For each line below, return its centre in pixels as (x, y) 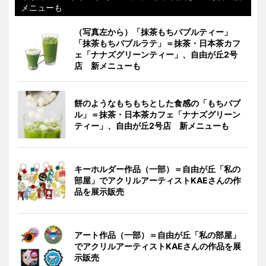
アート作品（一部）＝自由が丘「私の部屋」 (157, 235)
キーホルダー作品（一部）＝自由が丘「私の (157, 169)
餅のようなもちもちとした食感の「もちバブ (157, 103)
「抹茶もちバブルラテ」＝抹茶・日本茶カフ (157, 43)
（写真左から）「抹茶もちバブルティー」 (153, 31)
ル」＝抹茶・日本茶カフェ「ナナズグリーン (157, 114)
